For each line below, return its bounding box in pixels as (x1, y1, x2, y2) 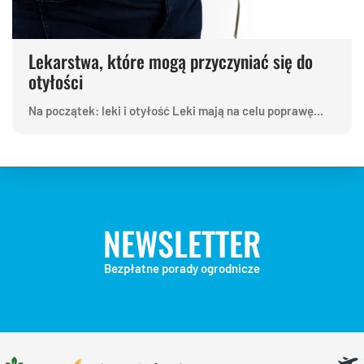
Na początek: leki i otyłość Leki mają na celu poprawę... (28, 102, 323, 118)
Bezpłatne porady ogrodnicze (104, 260, 260, 275)
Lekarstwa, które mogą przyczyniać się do (28, 47, 313, 74)
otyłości (28, 67, 83, 94)
